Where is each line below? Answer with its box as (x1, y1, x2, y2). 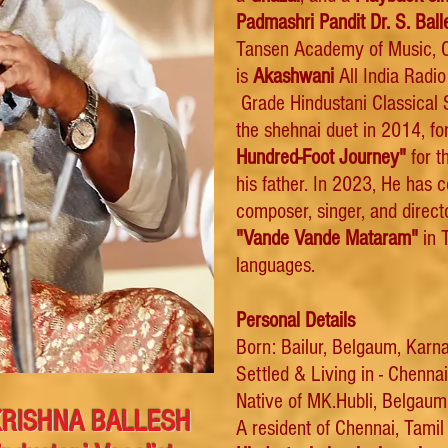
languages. (236, 253, 315, 278)
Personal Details (236, 308, 360, 333)
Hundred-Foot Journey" (236, 145, 406, 170)
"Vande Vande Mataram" (236, 226, 418, 251)
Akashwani (253, 64, 339, 89)
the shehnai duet (236, 118, 358, 143)
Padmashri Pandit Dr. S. (236, 10, 410, 35)
